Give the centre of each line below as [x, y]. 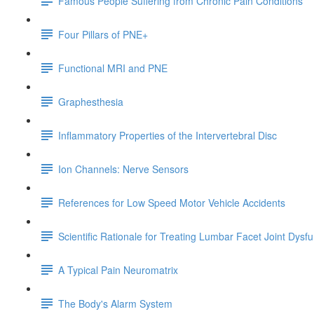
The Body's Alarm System [115, 303]
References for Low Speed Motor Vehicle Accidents [172, 202]
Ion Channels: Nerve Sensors [123, 169]
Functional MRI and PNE [113, 68]
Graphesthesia [91, 101]
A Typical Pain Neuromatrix [118, 269]
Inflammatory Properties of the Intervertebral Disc [168, 135]
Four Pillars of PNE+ [103, 34]
